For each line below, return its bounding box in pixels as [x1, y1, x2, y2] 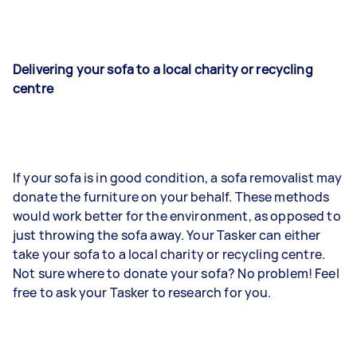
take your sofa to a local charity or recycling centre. [13, 245, 326, 263]
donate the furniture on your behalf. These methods [13, 188, 330, 206]
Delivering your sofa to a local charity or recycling [13, 61, 313, 78]
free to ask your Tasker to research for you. [13, 284, 272, 301]
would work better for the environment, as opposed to [13, 207, 341, 225]
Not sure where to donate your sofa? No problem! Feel [13, 265, 339, 282]
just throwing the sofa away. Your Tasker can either [13, 226, 321, 244]
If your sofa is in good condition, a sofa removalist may [13, 169, 343, 186]
